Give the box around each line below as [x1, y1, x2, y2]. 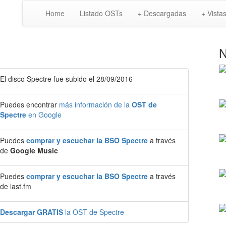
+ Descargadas [138, 8, 186, 18]
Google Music [10, 145, 58, 155]
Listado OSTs [80, 8, 123, 18]
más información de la [59, 99, 132, 109]
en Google [26, 109, 62, 120]
